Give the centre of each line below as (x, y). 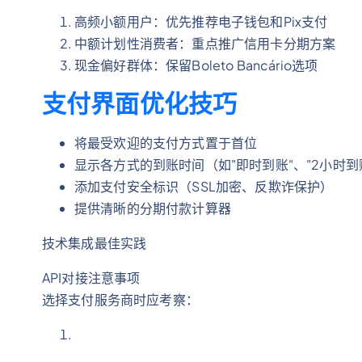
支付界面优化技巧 (140, 104)
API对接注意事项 (91, 278)
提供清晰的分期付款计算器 (153, 208)
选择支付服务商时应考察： (120, 299)
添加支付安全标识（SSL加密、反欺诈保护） (204, 186)
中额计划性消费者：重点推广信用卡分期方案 (205, 43)
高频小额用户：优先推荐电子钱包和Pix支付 (201, 21)
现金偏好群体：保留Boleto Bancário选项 (196, 65)
